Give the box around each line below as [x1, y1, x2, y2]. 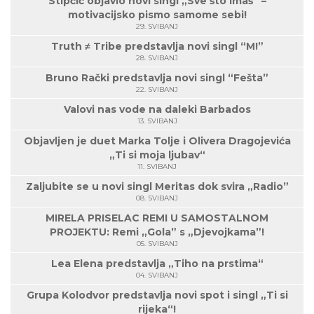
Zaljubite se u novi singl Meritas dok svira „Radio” [25, 180, 289, 193]
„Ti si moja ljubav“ [109, 149, 205, 162]
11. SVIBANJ [137, 162, 177, 172]
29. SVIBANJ [136, 22, 178, 32]
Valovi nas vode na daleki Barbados [63, 103, 251, 116]
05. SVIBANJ [136, 239, 178, 249]
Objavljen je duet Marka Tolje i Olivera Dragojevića [23, 135, 291, 148]
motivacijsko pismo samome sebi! [67, 8, 247, 22]
